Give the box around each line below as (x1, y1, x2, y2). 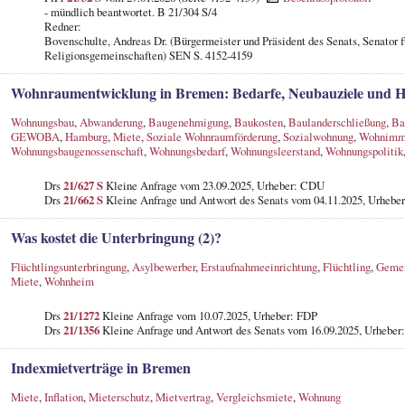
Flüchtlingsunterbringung (10, 258, 127, 275)
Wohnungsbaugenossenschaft (10, 142, 144, 159)
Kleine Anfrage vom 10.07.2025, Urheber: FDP (99, 306, 317, 324)
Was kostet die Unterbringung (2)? (10, 226, 221, 249)
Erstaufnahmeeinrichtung (200, 258, 317, 275)
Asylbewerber (131, 258, 195, 275)
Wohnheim (43, 272, 94, 289)
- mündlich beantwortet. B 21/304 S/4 (43, 3, 217, 20)
